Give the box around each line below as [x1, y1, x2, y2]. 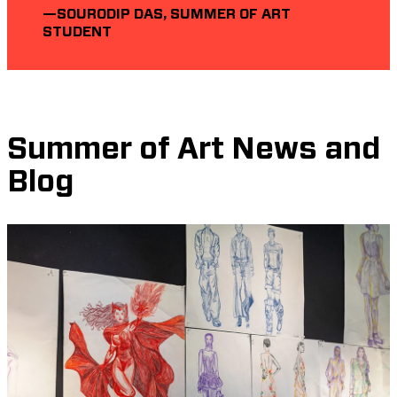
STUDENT [43, 24, 112, 39]
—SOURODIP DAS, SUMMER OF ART [43, 6, 291, 21]
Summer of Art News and [7, 134, 380, 165]
